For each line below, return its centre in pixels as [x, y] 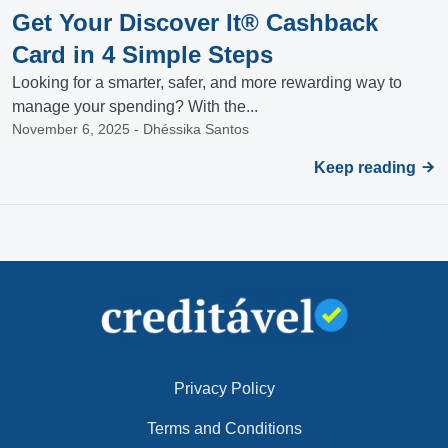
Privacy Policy [224, 388]
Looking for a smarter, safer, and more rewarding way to [207, 82]
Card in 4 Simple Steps [142, 54]
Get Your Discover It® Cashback [195, 22]
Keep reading [367, 167]
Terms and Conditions [224, 428]
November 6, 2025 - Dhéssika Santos [130, 129]
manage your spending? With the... [135, 106]
